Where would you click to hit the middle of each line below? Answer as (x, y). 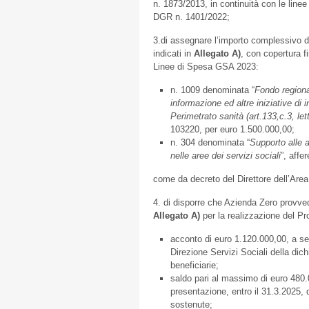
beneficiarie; (195, 265)
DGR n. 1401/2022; (191, 17)
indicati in (173, 53)
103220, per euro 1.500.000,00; (232, 129)
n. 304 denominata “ (210, 142)
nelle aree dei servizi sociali (226, 156)
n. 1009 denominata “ (212, 90)
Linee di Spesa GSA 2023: (206, 67)
